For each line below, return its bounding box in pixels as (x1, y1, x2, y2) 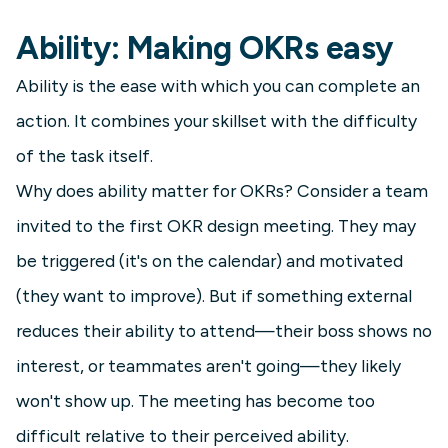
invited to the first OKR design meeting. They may (16, 215, 416, 236)
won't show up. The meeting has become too (16, 390, 375, 411)
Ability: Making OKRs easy (16, 29, 393, 67)
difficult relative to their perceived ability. (16, 425, 349, 446)
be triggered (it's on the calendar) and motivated (16, 250, 403, 271)
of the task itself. (16, 145, 153, 166)
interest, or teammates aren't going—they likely (16, 355, 401, 376)
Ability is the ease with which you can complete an (16, 75, 420, 96)
